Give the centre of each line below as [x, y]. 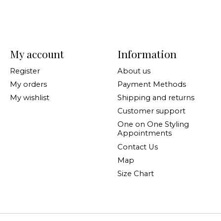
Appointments [144, 133]
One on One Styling [153, 125]
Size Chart [135, 173]
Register [25, 71]
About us [134, 71]
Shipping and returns [156, 98]
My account [37, 54]
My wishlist [29, 98]
